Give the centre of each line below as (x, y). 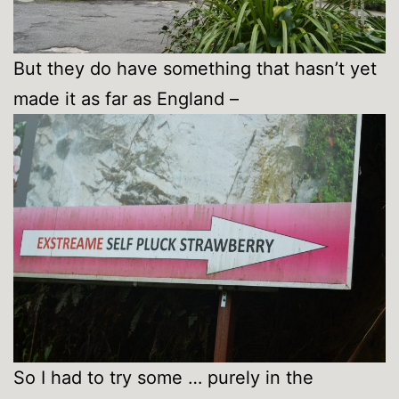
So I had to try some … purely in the (163, 377)
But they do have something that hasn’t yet (195, 69)
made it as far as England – (126, 99)
